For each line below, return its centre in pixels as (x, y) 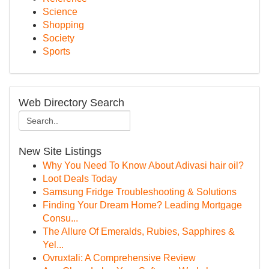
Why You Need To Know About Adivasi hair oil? (143, 165)
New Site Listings (60, 151)
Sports (56, 51)
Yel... (53, 245)
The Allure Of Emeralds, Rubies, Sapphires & (139, 231)
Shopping (63, 25)
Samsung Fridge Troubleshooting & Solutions (140, 192)
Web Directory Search (71, 103)
